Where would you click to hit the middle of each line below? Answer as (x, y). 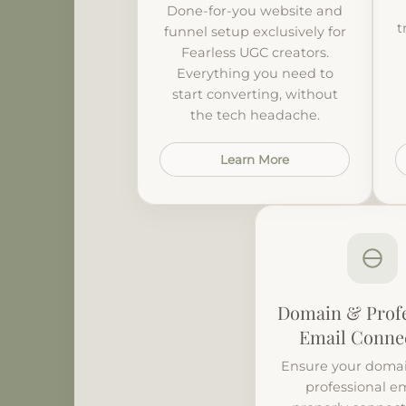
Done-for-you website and (255, 10)
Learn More (255, 159)
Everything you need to (255, 73)
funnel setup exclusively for (255, 31)
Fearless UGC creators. (255, 52)
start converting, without (255, 94)
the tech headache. (255, 115)
